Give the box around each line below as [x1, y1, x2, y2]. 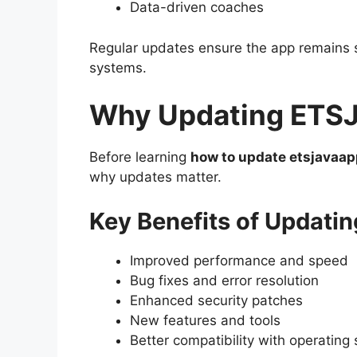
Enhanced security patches [130, 292, 303, 308]
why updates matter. [89, 169, 222, 186]
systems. [89, 59, 147, 76]
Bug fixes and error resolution [130, 272, 319, 288]
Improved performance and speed [130, 252, 348, 269]
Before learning [89, 149, 190, 166]
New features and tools [130, 312, 280, 328]
